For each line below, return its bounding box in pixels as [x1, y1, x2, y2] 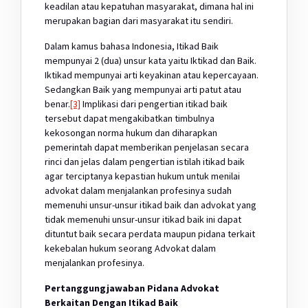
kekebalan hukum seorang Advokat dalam [45, 241, 216, 254]
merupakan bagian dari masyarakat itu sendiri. [45, 14, 233, 27]
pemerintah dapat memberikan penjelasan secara [45, 140, 249, 153]
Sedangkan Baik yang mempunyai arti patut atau [45, 82, 241, 96]
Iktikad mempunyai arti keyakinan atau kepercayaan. [45, 68, 258, 81]
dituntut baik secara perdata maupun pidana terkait [45, 227, 255, 240]
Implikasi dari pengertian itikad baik [80, 97, 228, 110]
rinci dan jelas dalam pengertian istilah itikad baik [45, 155, 245, 168]
